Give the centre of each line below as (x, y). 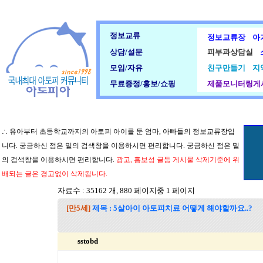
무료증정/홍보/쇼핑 (143, 84)
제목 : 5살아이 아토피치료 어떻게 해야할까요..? (172, 208)
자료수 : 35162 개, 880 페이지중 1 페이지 (126, 190)
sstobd (88, 241)
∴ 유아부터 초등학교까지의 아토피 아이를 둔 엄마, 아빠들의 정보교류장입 (118, 131)
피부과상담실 (230, 52)
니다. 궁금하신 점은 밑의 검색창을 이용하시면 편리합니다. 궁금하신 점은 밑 (121, 146)
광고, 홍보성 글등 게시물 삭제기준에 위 (178, 160)
